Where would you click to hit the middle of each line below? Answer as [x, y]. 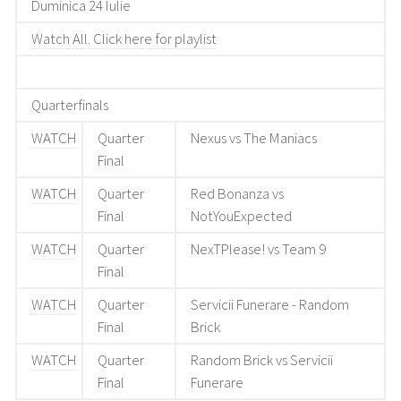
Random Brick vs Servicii [262, 360]
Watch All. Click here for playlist [124, 38]
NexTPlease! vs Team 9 [259, 249]
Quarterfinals [70, 105]
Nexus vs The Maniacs [254, 138]
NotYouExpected [242, 216]
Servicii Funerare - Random [270, 304]
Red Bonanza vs [238, 193]
